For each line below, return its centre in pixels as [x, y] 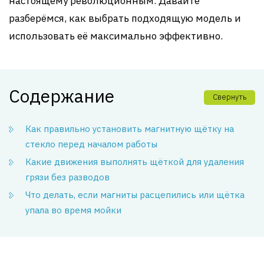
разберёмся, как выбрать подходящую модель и [125, 18]
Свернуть [230, 97]
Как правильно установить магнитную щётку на [130, 129]
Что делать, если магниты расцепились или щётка [135, 195]
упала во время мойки [73, 210]
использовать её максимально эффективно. [116, 36]
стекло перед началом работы [91, 144]
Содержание [62, 96]
